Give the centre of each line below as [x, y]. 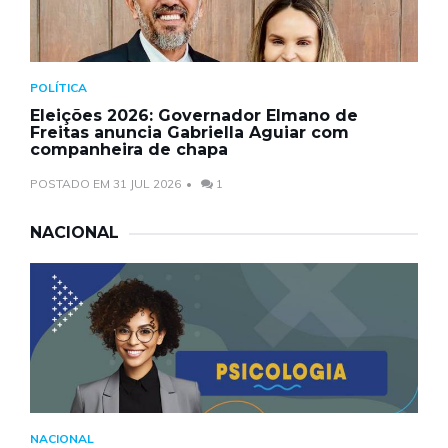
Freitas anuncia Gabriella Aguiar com [189, 132]
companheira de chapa [129, 149]
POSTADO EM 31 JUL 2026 [105, 183]
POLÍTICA [58, 87]
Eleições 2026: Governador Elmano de [194, 115]
